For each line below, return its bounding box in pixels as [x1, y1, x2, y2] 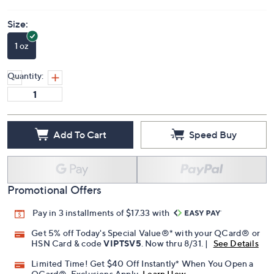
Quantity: [7, 117, 43, 127]
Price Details [7, 9, 57, 20]
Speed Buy [189, 174, 237, 187]
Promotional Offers [7, 230, 102, 243]
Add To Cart [53, 174, 106, 187]
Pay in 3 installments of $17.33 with [32, 254, 172, 264]
